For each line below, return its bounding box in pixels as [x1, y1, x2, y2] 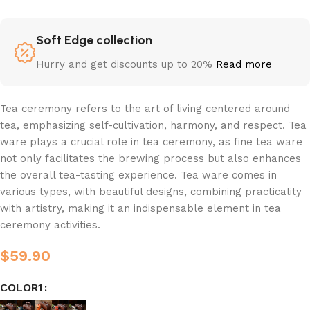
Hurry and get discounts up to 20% [36, 58, 216, 71]
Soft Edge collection [36, 33, 152, 48]
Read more [216, 58, 272, 71]
